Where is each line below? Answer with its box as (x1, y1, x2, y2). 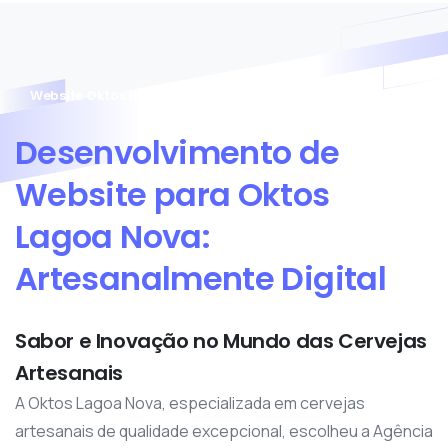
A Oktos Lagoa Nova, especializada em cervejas (15, 392, 365, 415)
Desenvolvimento (15, 129, 292, 175)
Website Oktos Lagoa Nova (30, 86, 207, 104)
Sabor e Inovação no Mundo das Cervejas (15, 327, 427, 356)
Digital (281, 256, 386, 302)
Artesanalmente (15, 256, 275, 302)
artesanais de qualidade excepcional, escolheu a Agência (15, 420, 433, 443)
